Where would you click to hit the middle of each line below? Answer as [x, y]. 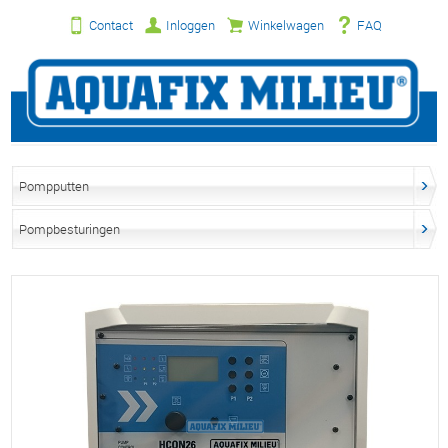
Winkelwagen [285, 25]
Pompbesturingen [70, 228]
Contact [110, 25]
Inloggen [190, 25]
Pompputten [54, 185]
